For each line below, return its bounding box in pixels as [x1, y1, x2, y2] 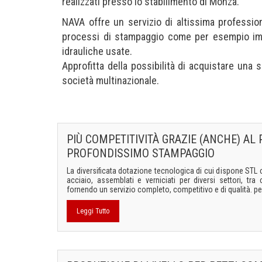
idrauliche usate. [62, 45, 132, 57]
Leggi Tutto [77, 207, 109, 215]
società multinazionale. [62, 74, 159, 87]
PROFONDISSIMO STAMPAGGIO [67, 146, 215, 160]
